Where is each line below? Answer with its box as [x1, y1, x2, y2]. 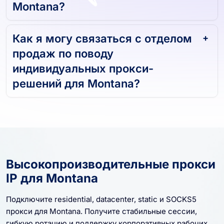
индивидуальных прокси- [12, 57, 153, 71]
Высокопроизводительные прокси [6, 152, 215, 167]
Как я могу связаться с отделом [12, 27, 192, 41]
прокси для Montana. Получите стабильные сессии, [6, 202, 197, 212]
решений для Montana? [12, 72, 140, 86]
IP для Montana [6, 166, 98, 181]
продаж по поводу [12, 42, 113, 56]
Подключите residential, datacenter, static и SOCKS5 [6, 190, 196, 200]
